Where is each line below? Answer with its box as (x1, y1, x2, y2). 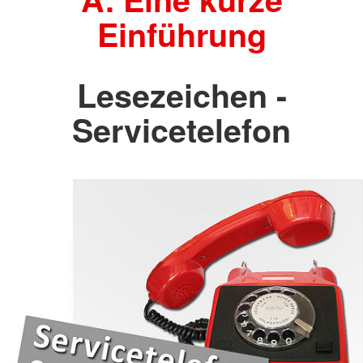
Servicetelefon (72, 106, 291, 152)
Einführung (96, 11, 267, 58)
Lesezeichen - (76, 71, 287, 117)
